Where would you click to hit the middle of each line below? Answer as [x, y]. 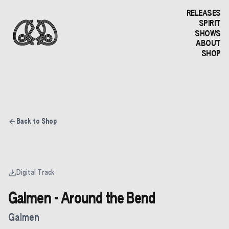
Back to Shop [37, 122]
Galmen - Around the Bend [82, 199]
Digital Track [35, 173]
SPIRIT [210, 24]
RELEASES [203, 14]
